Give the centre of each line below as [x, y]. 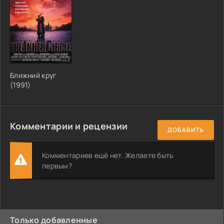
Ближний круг [33, 75]
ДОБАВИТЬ [186, 130]
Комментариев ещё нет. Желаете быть [108, 155]
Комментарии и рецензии [69, 126]
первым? [57, 165]
